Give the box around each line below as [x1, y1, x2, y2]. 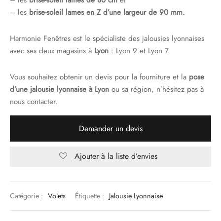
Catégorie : [10, 191, 45, 201]
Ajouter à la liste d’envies [74, 150, 157, 162]
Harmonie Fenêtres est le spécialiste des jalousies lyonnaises [10, 33, 204, 44]
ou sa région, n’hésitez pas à [109, 84, 204, 95]
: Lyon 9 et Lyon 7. [109, 45, 170, 56]
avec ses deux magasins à [10, 45, 94, 56]
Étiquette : [75, 191, 106, 201]
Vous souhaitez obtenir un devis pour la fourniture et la [10, 72, 189, 82]
